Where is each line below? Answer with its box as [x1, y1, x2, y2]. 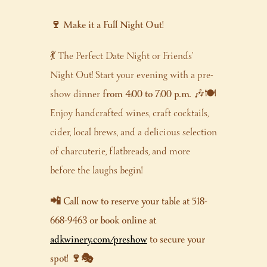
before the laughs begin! [50, 159, 142, 182]
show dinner [50, 83, 100, 106]
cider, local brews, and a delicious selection [50, 121, 217, 144]
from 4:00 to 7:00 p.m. [100, 83, 191, 106]
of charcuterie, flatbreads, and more [50, 140, 190, 163]
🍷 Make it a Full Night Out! [50, 14, 163, 37]
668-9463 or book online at [50, 209, 156, 232]
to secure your [147, 228, 205, 252]
